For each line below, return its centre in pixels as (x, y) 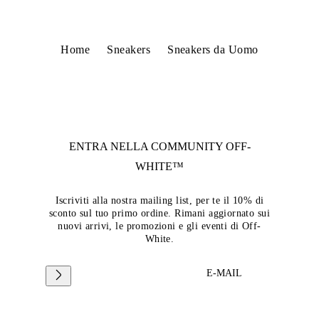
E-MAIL (224, 273)
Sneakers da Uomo (213, 49)
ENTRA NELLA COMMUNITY (147, 146)
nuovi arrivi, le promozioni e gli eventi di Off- (159, 226)
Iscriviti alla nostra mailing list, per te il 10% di (159, 200)
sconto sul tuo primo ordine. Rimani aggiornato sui (159, 213)
